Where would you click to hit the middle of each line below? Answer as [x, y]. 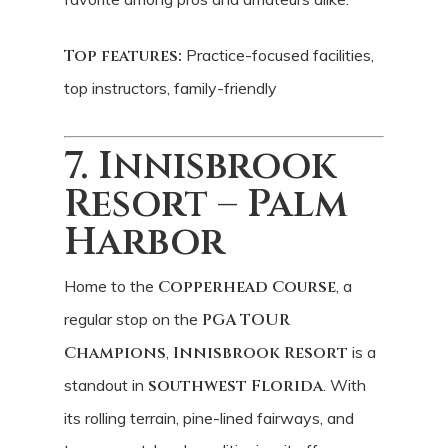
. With [344, 384]
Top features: [123, 55]
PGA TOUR [246, 319]
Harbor [144, 242]
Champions [115, 352]
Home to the [111, 285]
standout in [106, 384]
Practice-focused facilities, [278, 54]
